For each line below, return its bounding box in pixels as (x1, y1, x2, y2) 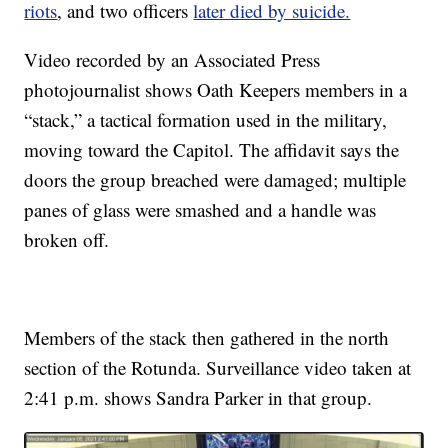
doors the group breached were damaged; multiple (24, 166, 407, 192)
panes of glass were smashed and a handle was (24, 196, 377, 222)
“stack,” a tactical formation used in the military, (24, 106, 388, 132)
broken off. (24, 226, 110, 252)
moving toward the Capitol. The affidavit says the (24, 136, 400, 162)
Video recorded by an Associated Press (24, 46, 321, 72)
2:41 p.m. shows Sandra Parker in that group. (24, 384, 373, 410)
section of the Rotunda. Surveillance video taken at (24, 354, 412, 380)
